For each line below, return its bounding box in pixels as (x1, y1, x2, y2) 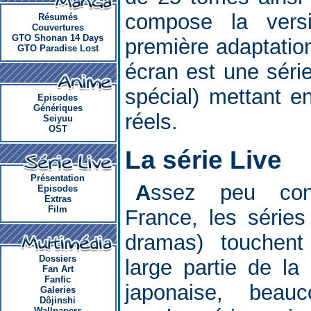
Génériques (33, 103, 83, 113)
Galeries (40, 285, 76, 295)
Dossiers (39, 253, 76, 264)
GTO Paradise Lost (17, 43, 99, 53)
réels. (125, 110, 178, 134)
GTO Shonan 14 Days (12, 33, 103, 43)
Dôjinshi (40, 295, 76, 305)
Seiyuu (42, 113, 73, 124)
